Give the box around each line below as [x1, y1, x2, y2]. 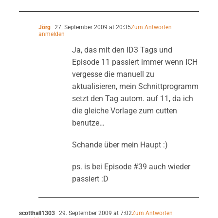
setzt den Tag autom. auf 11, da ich [72, 93, 193, 103]
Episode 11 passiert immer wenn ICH [72, 57, 198, 67]
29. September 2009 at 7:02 [57, 209, 132, 217]
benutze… [72, 118, 105, 127]
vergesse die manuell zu [72, 69, 154, 79]
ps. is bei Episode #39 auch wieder [72, 162, 190, 171]
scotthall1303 [18, 209, 55, 217]
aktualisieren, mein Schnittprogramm [72, 81, 199, 91]
